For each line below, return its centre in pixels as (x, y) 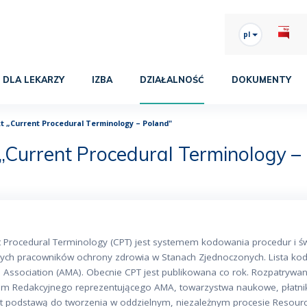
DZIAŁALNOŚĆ (172, 79)
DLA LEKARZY (34, 79)
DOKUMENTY (261, 79)
